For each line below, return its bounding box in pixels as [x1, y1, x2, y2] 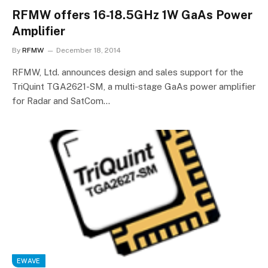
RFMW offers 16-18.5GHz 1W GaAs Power [12, 8, 252, 22]
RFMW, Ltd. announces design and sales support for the [12, 67, 243, 77]
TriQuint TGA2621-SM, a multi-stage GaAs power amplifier [12, 81, 255, 92]
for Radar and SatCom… [12, 96, 110, 106]
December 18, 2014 [56, 46, 121, 54]
